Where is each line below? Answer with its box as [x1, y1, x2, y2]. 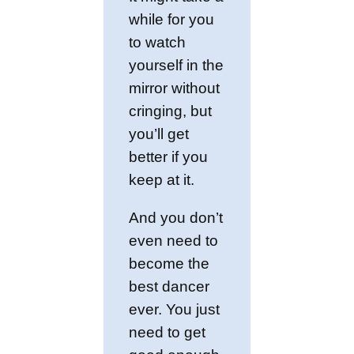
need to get [129, 324, 206, 341]
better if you [129, 148, 209, 165]
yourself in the [129, 56, 224, 73]
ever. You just [129, 301, 220, 318]
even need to [129, 232, 219, 250]
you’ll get [129, 125, 190, 142]
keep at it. [129, 171, 195, 188]
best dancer [129, 278, 210, 296]
